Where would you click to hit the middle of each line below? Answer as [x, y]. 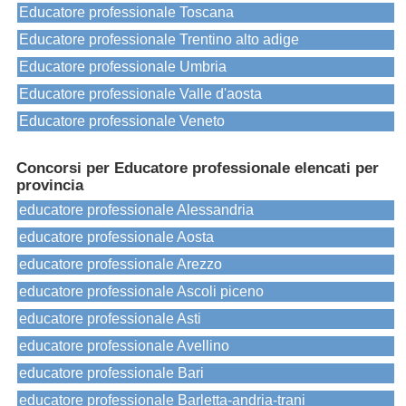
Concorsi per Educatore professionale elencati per [198, 169]
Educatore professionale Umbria [123, 67]
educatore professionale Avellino [124, 346]
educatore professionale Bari [111, 373]
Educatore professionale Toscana [126, 13]
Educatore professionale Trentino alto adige [159, 40]
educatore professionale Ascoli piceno [141, 292]
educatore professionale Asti [110, 319]
